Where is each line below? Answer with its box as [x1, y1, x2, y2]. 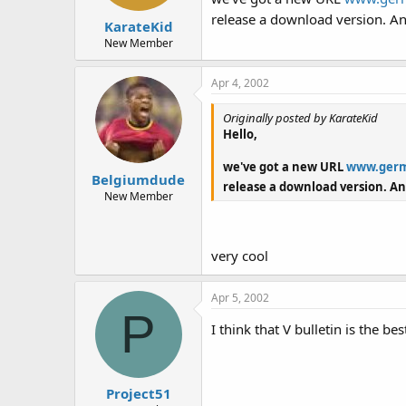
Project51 [105, 384, 171, 402]
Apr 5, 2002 [211, 289, 269, 305]
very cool [211, 246, 268, 265]
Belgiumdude [92, 169, 185, 188]
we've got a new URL [223, 159, 346, 175]
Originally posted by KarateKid [223, 110, 378, 126]
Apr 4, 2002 [211, 75, 269, 91]
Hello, [223, 126, 257, 142]
